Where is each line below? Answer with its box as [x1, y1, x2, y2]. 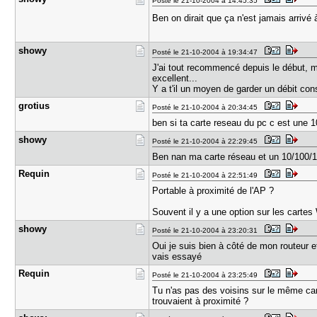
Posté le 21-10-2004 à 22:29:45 [152, 137, 263, 145]
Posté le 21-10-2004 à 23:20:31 [152, 226, 263, 234]
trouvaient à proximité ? [152, 296, 249, 306]
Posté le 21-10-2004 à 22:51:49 [152, 171, 263, 179]
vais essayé [152, 251, 202, 262]
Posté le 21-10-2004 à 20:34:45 [152, 103, 263, 111]
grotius [18, 100, 50, 111]
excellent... [152, 73, 198, 83]
